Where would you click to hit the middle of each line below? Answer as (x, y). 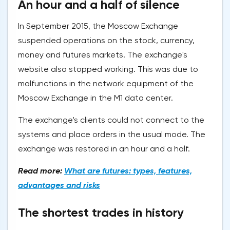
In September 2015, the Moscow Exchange (98, 26)
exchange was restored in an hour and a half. (104, 149)
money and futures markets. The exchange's (103, 55)
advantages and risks (59, 185)
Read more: (41, 171)
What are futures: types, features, (128, 171)
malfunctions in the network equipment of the (106, 84)
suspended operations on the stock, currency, (106, 41)
